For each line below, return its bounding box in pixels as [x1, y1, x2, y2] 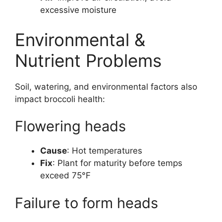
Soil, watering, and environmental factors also [15, 81, 197, 92]
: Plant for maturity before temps [53, 158, 182, 168]
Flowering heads [15, 117, 126, 135]
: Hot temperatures [67, 146, 142, 156]
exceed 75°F [40, 170, 91, 181]
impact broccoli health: [15, 94, 105, 104]
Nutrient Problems [15, 50, 162, 71]
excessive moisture [40, 5, 116, 15]
